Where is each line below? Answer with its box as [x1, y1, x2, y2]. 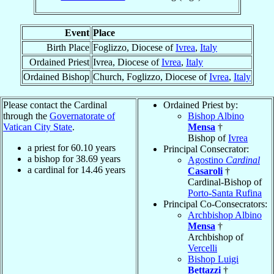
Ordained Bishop [23, 72, 89, 83]
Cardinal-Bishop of [188, 177, 262, 188]
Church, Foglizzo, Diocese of [93, 72, 209, 83]
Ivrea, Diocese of [93, 57, 161, 68]
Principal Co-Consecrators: [163, 199, 267, 210]
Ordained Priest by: [163, 100, 238, 111]
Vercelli [188, 243, 217, 254]
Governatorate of [50, 111, 115, 122]
